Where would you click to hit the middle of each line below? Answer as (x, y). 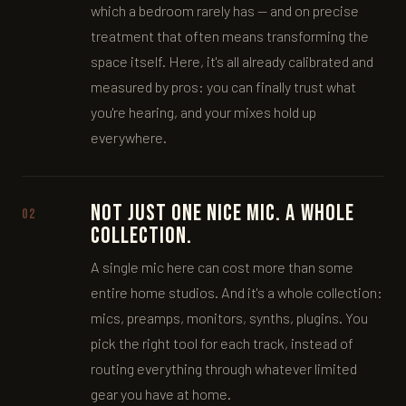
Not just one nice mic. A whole (222, 213)
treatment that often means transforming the (230, 35)
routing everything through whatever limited (224, 368)
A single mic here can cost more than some (222, 266)
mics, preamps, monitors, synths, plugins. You (229, 317)
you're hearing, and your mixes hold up (203, 111)
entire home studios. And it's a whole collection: (237, 292)
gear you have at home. (161, 393)
